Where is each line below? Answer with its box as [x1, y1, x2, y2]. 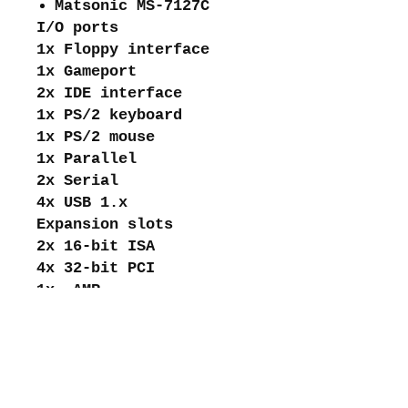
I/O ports [36, 18, 118, 36]
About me [18, 384, 76, 400]
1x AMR [36, 280, 100, 299]
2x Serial [36, 171, 118, 189]
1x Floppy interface [36, 40, 209, 58]
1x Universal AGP [36, 302, 182, 321]
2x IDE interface [36, 84, 182, 102]
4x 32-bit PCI [36, 259, 155, 277]
